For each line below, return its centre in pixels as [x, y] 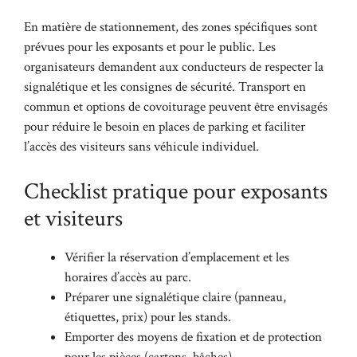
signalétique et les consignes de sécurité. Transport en [165, 87]
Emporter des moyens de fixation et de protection [193, 337]
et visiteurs [73, 218]
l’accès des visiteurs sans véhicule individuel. [141, 147]
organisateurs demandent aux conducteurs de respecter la [174, 67]
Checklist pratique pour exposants [176, 191]
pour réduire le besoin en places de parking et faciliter [165, 127]
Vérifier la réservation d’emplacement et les [177, 257]
